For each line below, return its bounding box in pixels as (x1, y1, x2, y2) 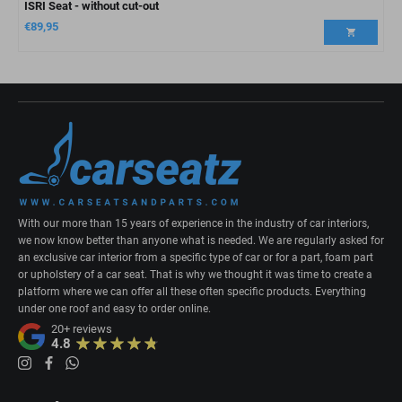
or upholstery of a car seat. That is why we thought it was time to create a (18, 268, 372, 281)
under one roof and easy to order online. (18, 302, 211, 315)
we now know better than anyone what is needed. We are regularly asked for (18, 234, 384, 247)
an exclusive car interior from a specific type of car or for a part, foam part (18, 251, 373, 264)
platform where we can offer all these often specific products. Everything (18, 285, 366, 298)
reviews (70, 322, 113, 336)
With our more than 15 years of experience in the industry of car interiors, (18, 217, 369, 230)
